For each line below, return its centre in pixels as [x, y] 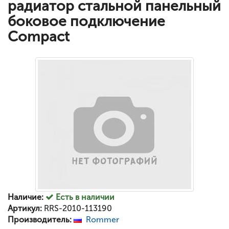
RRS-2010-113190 [77, 208]
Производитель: [40, 220]
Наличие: [26, 197]
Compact [39, 37]
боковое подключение [86, 21]
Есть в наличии [84, 197]
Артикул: [25, 208]
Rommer [102, 220]
